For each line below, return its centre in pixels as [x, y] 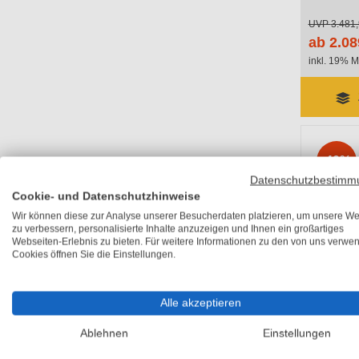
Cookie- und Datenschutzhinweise [106, 196]
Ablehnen [104, 333]
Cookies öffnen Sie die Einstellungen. [94, 254]
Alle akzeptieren [200, 303]
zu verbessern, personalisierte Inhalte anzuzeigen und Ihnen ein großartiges [178, 228]
